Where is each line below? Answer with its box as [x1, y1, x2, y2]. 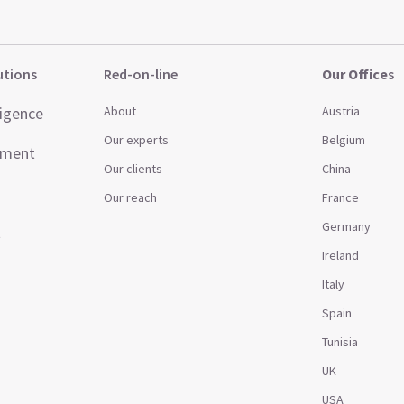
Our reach [104, 189, 158, 206]
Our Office [321, 65, 388, 83]
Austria [321, 103, 360, 119]
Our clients [104, 161, 163, 177]
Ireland [321, 247, 359, 263]
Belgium [321, 132, 365, 148]
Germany [321, 218, 371, 234]
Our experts [104, 132, 170, 148]
